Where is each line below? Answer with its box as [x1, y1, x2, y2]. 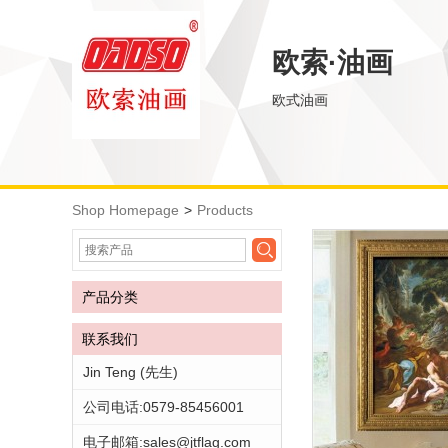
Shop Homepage [72, 202, 179, 218]
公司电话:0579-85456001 [83, 399, 244, 415]
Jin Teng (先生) [83, 364, 178, 380]
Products [197, 202, 253, 218]
